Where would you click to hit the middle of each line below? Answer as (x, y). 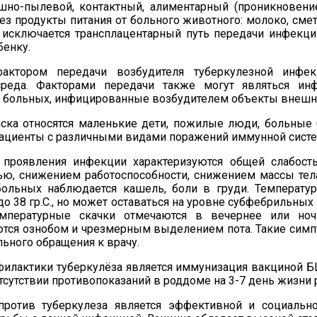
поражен (192, 137)
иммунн (251, 137)
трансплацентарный (128, 34)
